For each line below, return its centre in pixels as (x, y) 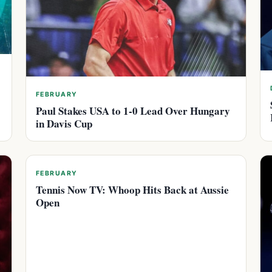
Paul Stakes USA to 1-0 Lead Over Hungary (133, 111)
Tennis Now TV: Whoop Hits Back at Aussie (132, 190)
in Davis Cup (64, 124)
